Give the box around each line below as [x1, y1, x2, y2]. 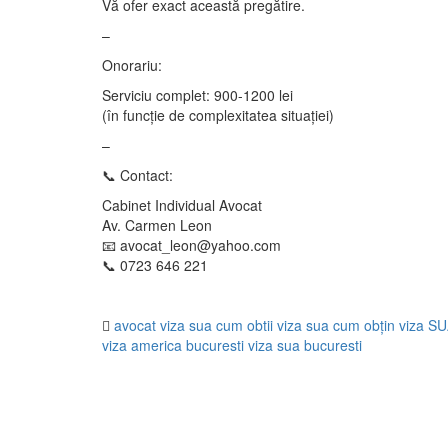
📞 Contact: [102, 165, 173, 185]
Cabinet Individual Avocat [102, 195, 262, 215]
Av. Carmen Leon [102, 215, 212, 235]
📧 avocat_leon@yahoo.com [102, 235, 281, 255]
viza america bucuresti [102, 335, 244, 355]
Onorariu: [102, 55, 162, 75]
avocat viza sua [114, 315, 212, 335]
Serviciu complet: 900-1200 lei [102, 85, 293, 105]
